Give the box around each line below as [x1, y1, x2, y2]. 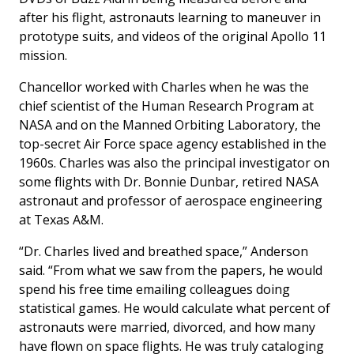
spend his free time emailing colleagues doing [19, 281, 290, 299]
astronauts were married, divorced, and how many [19, 318, 315, 337]
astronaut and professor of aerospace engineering [19, 192, 322, 210]
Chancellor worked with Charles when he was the [19, 78, 309, 96]
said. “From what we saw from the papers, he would [19, 262, 322, 280]
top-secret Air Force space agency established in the [19, 135, 326, 153]
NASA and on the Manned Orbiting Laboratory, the [19, 116, 321, 134]
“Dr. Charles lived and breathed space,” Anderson [19, 243, 308, 261]
